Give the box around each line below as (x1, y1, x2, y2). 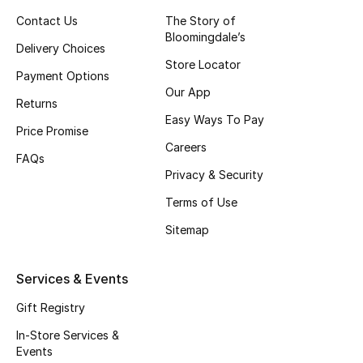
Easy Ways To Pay (164, 112, 264, 126)
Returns (16, 96, 58, 110)
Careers (164, 139, 207, 154)
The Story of (164, 13, 236, 28)
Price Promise (16, 123, 88, 138)
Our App (164, 84, 211, 99)
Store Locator (164, 57, 241, 71)
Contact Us (16, 13, 78, 28)
